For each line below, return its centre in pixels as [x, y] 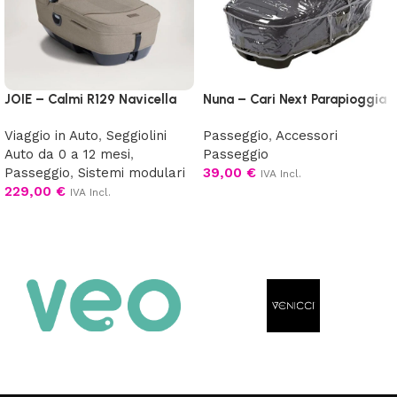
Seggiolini [136, 135]
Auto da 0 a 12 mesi [67, 154]
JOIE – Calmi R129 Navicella [90, 99]
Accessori [307, 135]
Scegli [34, 217]
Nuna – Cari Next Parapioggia [295, 99]
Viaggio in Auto [51, 135]
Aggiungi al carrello [269, 198]
